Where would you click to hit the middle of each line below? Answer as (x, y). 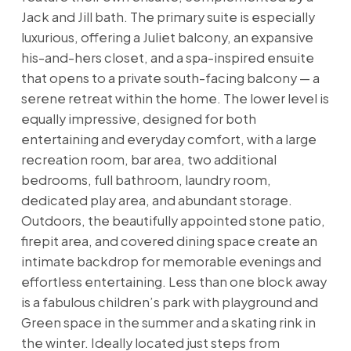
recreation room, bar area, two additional (148, 159)
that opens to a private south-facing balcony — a (170, 78)
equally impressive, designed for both (138, 118)
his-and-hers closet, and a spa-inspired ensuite (167, 57)
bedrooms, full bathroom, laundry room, (146, 179)
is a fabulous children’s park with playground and (169, 302)
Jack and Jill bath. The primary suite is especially (168, 16)
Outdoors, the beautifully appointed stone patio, (173, 220)
